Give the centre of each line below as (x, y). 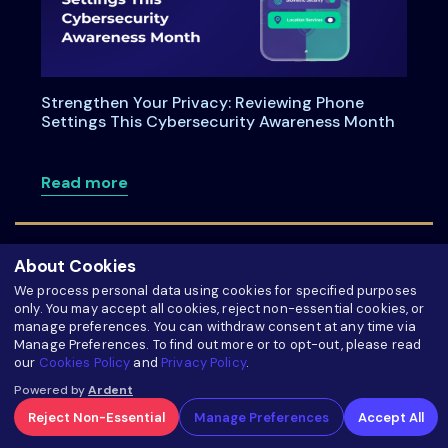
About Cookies (75, 266)
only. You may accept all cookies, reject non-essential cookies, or (219, 308)
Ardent (110, 390)
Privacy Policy (203, 362)
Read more (84, 183)
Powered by (51, 390)
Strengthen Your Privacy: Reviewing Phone (202, 103)
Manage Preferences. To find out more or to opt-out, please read (218, 344)
